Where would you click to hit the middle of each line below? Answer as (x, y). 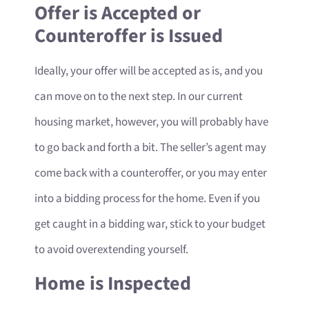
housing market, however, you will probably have (151, 122)
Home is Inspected (113, 284)
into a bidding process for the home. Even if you (147, 198)
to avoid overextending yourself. (111, 249)
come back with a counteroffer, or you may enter (151, 173)
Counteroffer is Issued (129, 36)
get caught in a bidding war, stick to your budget (150, 224)
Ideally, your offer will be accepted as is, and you (149, 71)
